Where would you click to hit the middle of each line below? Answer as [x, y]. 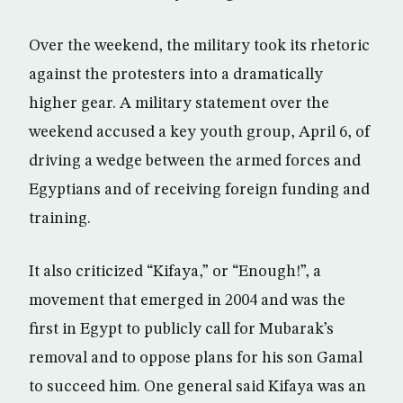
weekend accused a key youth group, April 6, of [200, 132]
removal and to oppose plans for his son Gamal [196, 358]
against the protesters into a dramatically [176, 75]
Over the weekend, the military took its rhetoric [199, 46]
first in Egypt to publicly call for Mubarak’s [181, 329]
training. [60, 219]
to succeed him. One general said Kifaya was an [197, 387]
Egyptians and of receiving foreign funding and [199, 190]
